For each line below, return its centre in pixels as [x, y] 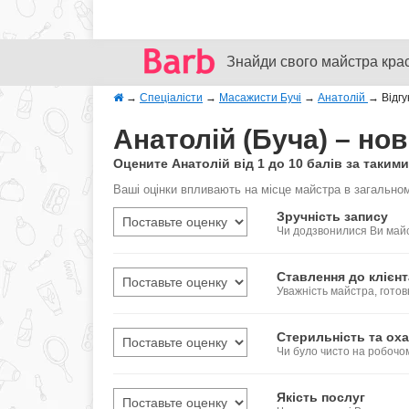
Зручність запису [333, 216]
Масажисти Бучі [260, 98]
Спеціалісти [171, 98]
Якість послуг [321, 397]
